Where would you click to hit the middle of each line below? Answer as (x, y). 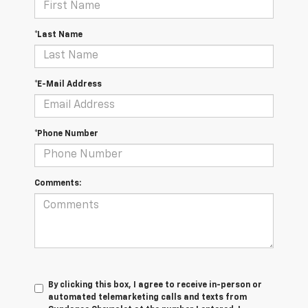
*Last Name (58, 35)
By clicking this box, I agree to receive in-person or (155, 285)
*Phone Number (66, 134)
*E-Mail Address (68, 84)
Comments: (58, 183)
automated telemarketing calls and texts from (147, 297)
